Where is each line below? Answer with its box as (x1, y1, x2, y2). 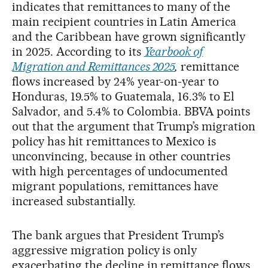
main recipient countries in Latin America (12, 14, 237, 29)
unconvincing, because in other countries (12, 148, 231, 163)
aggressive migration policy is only (12, 242, 197, 257)
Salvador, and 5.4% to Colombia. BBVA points (12, 103, 251, 118)
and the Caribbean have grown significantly (12, 29, 246, 44)
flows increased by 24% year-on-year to (12, 74, 220, 89)
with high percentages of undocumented (12, 163, 229, 178)
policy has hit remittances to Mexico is (12, 133, 217, 148)
